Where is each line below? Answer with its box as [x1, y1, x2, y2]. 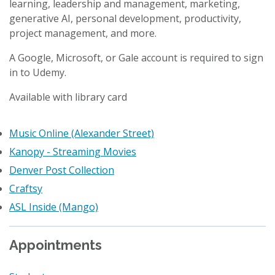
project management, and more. [9, 26, 157, 40]
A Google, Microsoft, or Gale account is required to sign [9, 51, 263, 64]
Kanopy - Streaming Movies [9, 145, 136, 158]
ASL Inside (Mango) [9, 200, 98, 214]
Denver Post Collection [9, 163, 114, 177]
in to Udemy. [9, 66, 66, 79]
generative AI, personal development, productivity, [9, 12, 241, 25]
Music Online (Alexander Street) [9, 126, 154, 140]
